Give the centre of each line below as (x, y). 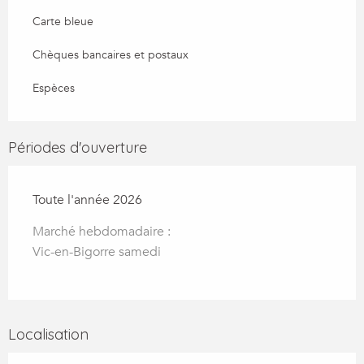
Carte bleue (63, 21)
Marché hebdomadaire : (102, 231)
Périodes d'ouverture (78, 147)
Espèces (54, 88)
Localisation (48, 334)
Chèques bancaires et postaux (110, 54)
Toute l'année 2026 (87, 199)
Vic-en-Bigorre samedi (97, 251)
